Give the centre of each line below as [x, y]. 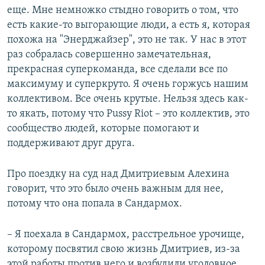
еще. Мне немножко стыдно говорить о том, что [123, 10]
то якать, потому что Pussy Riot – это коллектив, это [128, 114]
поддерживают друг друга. [71, 143]
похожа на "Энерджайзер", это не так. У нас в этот [127, 40]
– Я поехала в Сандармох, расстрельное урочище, [126, 235]
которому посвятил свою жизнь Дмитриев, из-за [124, 249]
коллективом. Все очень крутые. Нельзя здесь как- [128, 99]
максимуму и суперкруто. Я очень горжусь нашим [128, 84]
